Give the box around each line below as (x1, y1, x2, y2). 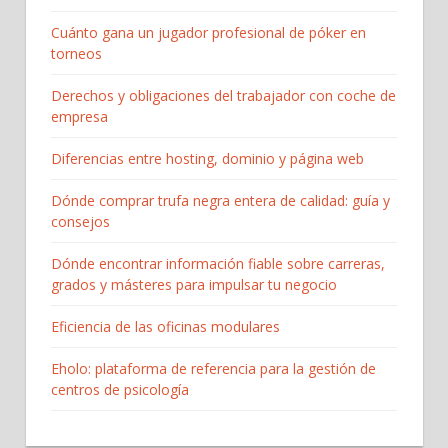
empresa (51, 106, 108, 126)
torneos (51, 43, 102, 63)
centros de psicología (51, 379, 189, 399)
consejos (51, 211, 110, 231)
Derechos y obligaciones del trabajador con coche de (51, 85, 396, 105)
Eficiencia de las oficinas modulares (51, 316, 280, 336)
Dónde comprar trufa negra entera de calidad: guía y (51, 190, 390, 210)
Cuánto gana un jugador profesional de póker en (51, 22, 366, 42)
